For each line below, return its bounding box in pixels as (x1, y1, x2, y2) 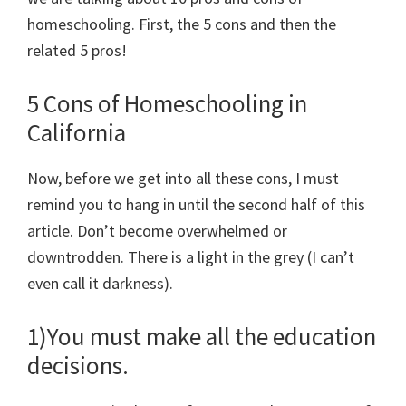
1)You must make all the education (27, 321, 376, 353)
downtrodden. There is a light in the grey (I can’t (27, 246, 354, 268)
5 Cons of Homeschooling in (27, 88, 307, 120)
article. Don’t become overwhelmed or (27, 220, 287, 242)
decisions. (27, 350, 129, 382)
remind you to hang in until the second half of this (27, 194, 365, 216)
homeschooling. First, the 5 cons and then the (27, 14, 336, 35)
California (27, 117, 126, 149)
